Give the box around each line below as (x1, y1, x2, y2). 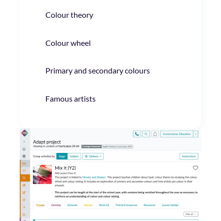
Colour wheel (45, 37, 91, 47)
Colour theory (45, 10, 94, 20)
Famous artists (45, 93, 96, 103)
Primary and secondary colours (45, 66, 150, 75)
